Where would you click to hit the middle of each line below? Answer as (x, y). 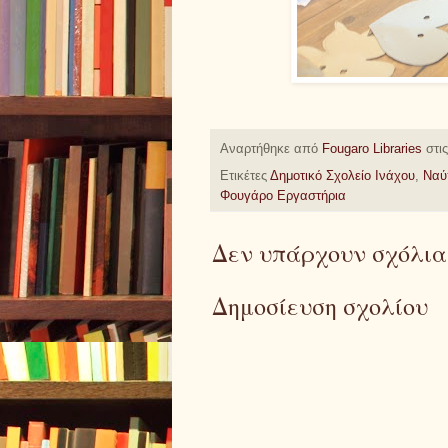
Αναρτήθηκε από (271, 149)
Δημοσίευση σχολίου (320, 305)
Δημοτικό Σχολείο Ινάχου (342, 175)
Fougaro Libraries (372, 149)
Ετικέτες (245, 175)
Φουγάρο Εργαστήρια (283, 195)
